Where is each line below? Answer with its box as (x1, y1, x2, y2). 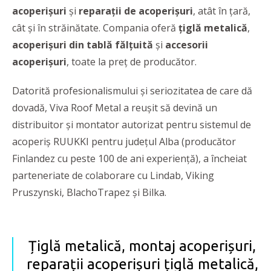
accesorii (165, 38, 208, 52)
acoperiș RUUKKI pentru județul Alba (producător (12, 135, 236, 149)
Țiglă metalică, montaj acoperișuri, (28, 238, 256, 255)
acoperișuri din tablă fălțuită (12, 38, 153, 52)
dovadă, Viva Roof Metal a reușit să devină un (12, 101, 217, 115)
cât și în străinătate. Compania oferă (12, 21, 178, 35)
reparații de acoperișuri (79, 4, 193, 18)
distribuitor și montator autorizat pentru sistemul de (12, 118, 251, 132)
